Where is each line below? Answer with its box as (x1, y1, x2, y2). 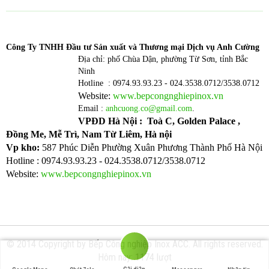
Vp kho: (6, 142, 42, 153)
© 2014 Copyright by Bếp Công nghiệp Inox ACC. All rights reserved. (6, 238, 263, 250)
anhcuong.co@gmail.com (106, 104, 192, 113)
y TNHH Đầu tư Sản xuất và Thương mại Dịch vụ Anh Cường (32, 43, 259, 52)
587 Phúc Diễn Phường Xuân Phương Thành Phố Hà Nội (42, 142, 262, 153)
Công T (6, 43, 32, 52)
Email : (78, 104, 106, 113)
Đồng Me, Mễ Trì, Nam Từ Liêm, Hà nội (6, 129, 172, 140)
